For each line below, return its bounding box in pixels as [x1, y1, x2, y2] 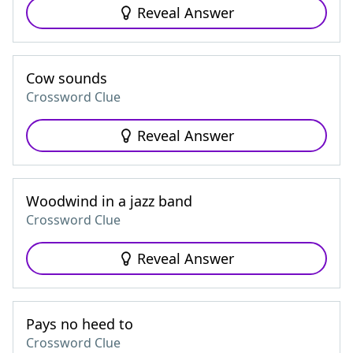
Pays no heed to [26, 314, 133, 333]
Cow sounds [26, 69, 107, 87]
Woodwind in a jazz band [26, 191, 192, 210]
